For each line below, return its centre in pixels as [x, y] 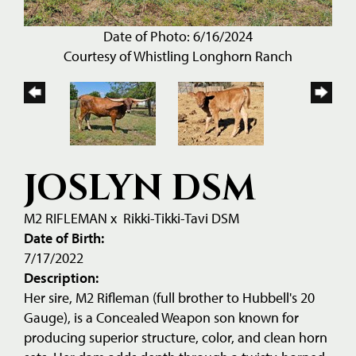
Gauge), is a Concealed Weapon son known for [161, 317]
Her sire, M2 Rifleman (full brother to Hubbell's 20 [169, 297]
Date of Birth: [64, 238]
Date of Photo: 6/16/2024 [178, 36]
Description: [61, 277]
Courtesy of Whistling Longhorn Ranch [178, 56]
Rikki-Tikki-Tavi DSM [181, 218]
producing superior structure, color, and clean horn [176, 337]
